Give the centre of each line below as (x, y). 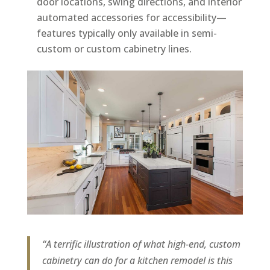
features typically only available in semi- (127, 33)
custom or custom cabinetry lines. (114, 49)
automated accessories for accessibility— (131, 18)
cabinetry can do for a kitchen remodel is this (137, 261)
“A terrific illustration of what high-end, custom (141, 244)
